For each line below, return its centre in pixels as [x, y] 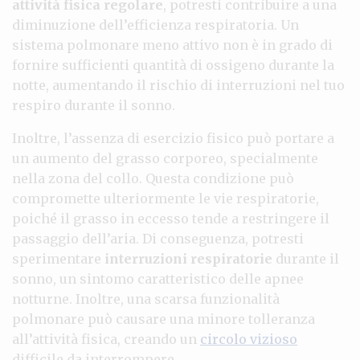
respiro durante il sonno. [94, 105]
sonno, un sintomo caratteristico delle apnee [158, 278]
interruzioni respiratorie [188, 258]
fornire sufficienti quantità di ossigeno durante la [173, 65]
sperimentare [58, 258]
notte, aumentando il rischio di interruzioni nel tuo [178, 85]
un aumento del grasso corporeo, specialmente [165, 158]
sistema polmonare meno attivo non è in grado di [172, 45]
